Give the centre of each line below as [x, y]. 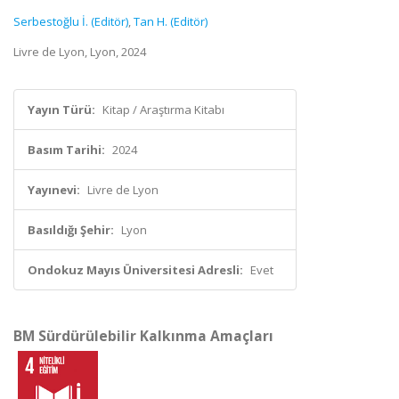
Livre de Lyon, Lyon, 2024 [80, 52]
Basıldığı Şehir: [71, 230]
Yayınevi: [54, 190]
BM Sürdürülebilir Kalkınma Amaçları [143, 336]
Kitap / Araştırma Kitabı [163, 110]
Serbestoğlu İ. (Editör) [71, 21]
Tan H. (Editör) [171, 21]
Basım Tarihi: [66, 150]
